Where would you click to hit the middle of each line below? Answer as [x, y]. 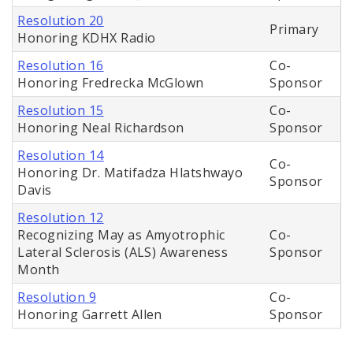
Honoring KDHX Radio [87, 38]
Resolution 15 [61, 111]
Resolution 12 [61, 218]
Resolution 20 [61, 21]
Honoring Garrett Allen [90, 315]
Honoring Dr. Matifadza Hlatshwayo [130, 173]
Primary [294, 30]
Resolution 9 [57, 297]
